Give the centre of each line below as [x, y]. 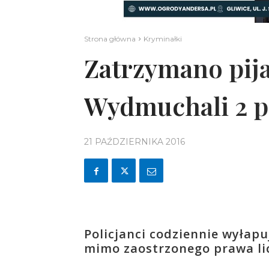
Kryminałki [163, 39]
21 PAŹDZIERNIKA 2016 [134, 141]
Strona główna [110, 39]
